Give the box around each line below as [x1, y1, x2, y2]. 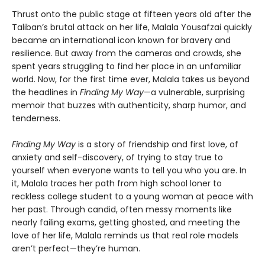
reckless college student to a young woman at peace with [12, 190, 253, 203]
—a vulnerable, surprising [144, 86, 245, 99]
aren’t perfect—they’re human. [12, 243, 140, 255]
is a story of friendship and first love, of [76, 138, 238, 151]
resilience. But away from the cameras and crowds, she [12, 47, 241, 60]
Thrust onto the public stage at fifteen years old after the [12, 8, 251, 21]
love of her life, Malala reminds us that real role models [12, 230, 238, 242]
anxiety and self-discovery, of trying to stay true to [12, 151, 223, 164]
